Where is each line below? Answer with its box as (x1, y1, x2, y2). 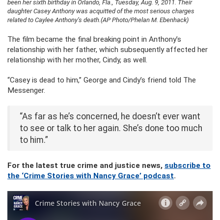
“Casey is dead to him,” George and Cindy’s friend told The (7, 76, 196, 85)
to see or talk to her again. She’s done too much (20, 123, 202, 134)
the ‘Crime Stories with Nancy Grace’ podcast (7, 171, 174, 181)
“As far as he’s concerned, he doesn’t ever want (20, 111, 200, 122)
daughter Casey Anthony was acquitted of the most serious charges (7, 7, 194, 15)
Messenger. (7, 86, 45, 95)
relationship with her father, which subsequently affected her (7, 45, 208, 55)
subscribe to (165, 161, 211, 170)
